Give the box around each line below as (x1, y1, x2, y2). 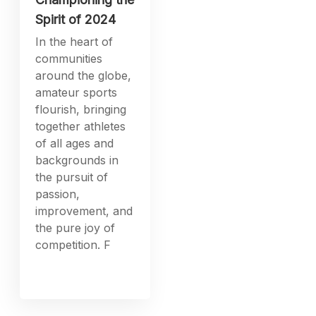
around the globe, (35, 68, 132, 83)
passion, (35, 186, 80, 201)
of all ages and (35, 135, 114, 150)
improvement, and (35, 203, 133, 218)
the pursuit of (35, 169, 109, 184)
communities (35, 51, 103, 66)
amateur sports (35, 85, 118, 99)
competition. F (35, 237, 111, 252)
